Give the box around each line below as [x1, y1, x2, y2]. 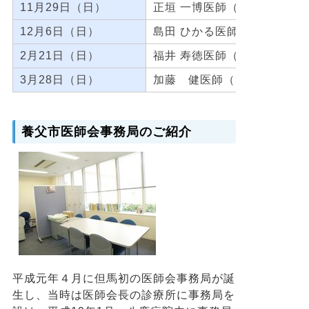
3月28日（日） [20, 74, 99, 86]
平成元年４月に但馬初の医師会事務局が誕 [12, 272, 235, 284]
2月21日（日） [20, 50, 99, 61]
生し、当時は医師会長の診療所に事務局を [12, 289, 235, 301]
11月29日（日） [20, 1, 106, 13]
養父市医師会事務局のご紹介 [21, 125, 192, 139]
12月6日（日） [20, 26, 99, 37]
